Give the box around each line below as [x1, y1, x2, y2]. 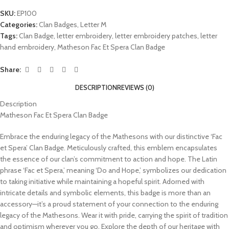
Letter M [80, 19, 106, 29]
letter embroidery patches [115, 31, 197, 40]
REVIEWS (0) [117, 83, 154, 91]
